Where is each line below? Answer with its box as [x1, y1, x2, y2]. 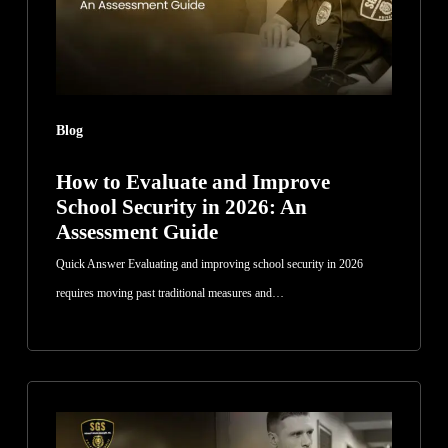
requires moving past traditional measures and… [55, 286, 284, 301]
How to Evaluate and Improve [55, 170, 330, 195]
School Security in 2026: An [55, 195, 307, 220]
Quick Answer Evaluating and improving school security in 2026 [55, 257, 363, 272]
